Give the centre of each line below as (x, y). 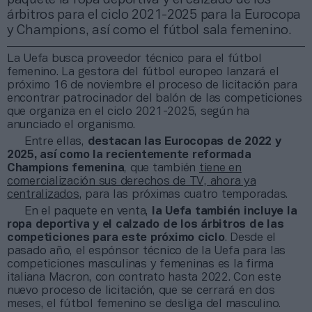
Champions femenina (66, 168)
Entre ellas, (56, 141)
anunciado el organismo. (71, 125)
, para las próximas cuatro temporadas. (183, 194)
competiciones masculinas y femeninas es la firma (140, 264)
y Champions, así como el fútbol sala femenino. (149, 30)
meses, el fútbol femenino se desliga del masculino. (144, 304)
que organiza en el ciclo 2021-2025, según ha (128, 111)
